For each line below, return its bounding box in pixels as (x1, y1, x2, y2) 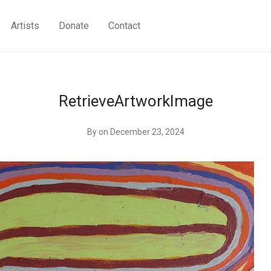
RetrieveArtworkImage (58, 92, 213, 110)
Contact (108, 20, 141, 32)
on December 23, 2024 (98, 127, 184, 137)
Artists (11, 20, 40, 32)
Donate (59, 20, 90, 32)
